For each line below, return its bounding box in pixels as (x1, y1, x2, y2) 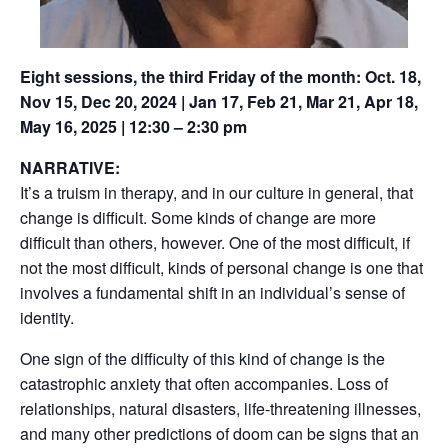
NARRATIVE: (20, 156, 120, 179)
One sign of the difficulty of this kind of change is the (20, 347, 385, 370)
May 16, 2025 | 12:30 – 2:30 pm (20, 115, 247, 138)
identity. (20, 306, 74, 329)
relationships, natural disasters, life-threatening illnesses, (20, 397, 421, 420)
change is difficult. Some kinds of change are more (20, 206, 376, 229)
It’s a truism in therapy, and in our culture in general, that (20, 181, 413, 204)
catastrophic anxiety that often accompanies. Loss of (20, 372, 388, 395)
